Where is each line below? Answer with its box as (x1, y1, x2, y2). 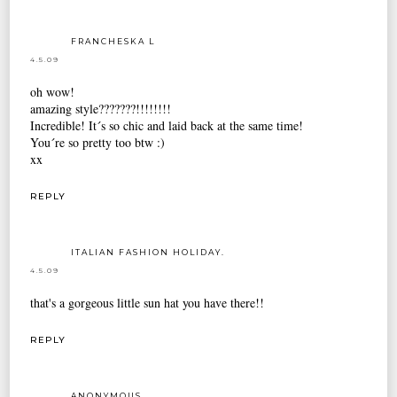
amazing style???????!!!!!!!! (30, 100, 172, 118)
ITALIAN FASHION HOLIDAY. (71, 246, 226, 257)
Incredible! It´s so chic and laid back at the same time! (30, 117, 304, 135)
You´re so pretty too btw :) (30, 134, 166, 152)
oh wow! (30, 83, 75, 101)
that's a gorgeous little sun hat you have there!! (30, 293, 265, 311)
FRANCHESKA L (71, 36, 156, 47)
